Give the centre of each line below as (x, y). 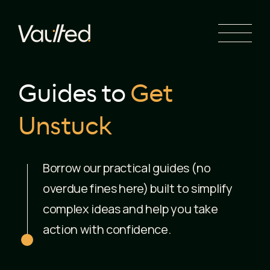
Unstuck (65, 127)
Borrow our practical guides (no (127, 168)
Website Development (83, 85)
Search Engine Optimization (98, 13)
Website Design (66, 61)
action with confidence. (107, 229)
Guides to (72, 95)
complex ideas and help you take (130, 209)
